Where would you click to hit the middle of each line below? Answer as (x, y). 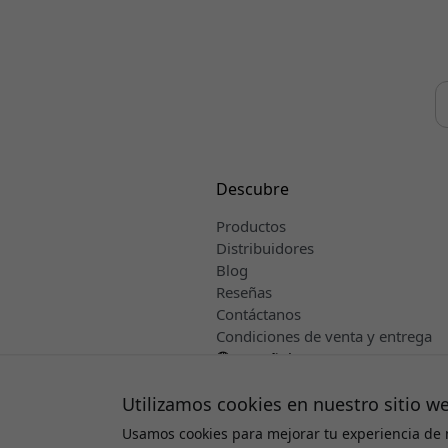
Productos (250, 226)
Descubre (252, 189)
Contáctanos (258, 314)
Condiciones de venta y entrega (323, 336)
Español (262, 358)
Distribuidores (264, 248)
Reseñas (243, 292)
